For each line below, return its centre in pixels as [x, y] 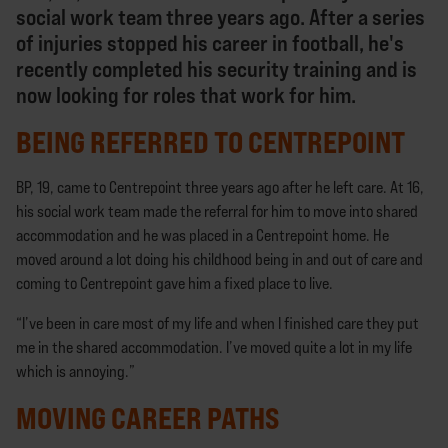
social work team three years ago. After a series [220, 16]
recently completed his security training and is [216, 68]
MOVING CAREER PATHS [147, 417]
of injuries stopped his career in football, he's [210, 42]
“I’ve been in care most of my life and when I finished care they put [217, 323]
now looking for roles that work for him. [186, 94]
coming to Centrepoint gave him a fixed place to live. [174, 283]
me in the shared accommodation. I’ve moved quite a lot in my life [214, 347]
